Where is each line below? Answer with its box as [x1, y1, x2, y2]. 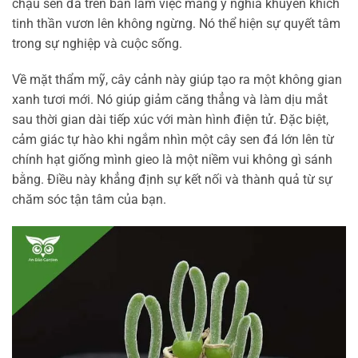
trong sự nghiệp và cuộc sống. [12, 35, 182, 51]
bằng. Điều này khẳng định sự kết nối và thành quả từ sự [12, 172, 332, 188]
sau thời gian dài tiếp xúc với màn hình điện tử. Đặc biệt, [12, 112, 328, 128]
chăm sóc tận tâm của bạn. [12, 192, 166, 208]
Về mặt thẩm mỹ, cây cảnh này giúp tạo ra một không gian [12, 72, 342, 88]
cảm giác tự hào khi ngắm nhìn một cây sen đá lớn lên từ [12, 132, 334, 148]
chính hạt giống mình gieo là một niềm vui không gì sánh [12, 152, 332, 168]
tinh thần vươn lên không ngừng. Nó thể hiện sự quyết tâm [12, 15, 340, 31]
